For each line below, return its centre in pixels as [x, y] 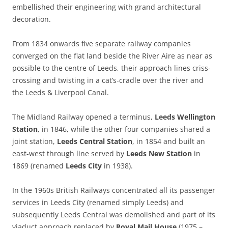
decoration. [32, 19]
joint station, [35, 141]
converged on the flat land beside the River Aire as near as [112, 56]
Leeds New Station [159, 154]
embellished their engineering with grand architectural [107, 7]
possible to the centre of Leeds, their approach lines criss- [111, 68]
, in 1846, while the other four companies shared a [124, 129]
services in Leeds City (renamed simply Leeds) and [98, 203]
